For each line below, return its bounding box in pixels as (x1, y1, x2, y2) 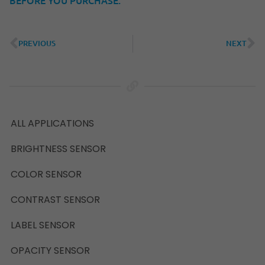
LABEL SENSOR (11, 218, 75, 232)
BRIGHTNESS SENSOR (11, 141, 106, 156)
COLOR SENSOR (11, 167, 82, 181)
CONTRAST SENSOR (11, 192, 100, 206)
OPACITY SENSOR (11, 243, 90, 257)
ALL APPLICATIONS (11, 116, 94, 130)
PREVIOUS (18, 38, 56, 49)
